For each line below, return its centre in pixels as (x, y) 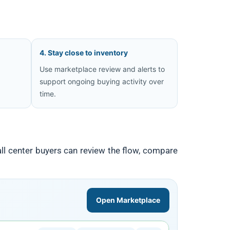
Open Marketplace (128, 200)
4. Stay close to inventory (84, 53)
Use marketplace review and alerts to (102, 69)
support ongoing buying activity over (102, 81)
